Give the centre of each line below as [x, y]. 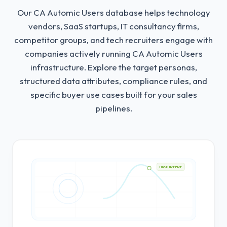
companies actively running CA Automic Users [113, 53]
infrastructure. [58, 67]
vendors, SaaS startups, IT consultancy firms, [113, 26]
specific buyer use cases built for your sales [113, 94]
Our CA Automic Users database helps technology [113, 12]
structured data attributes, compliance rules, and [113, 81]
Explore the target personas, [141, 67]
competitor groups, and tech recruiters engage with [113, 40]
